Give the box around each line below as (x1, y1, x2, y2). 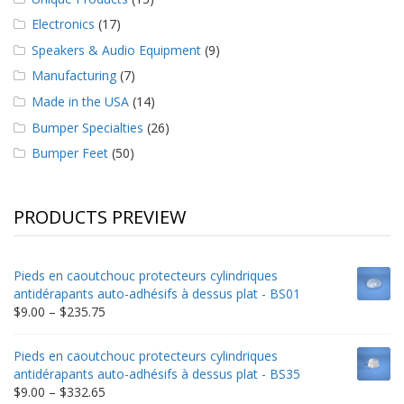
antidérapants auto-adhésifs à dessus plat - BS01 (14, 285, 300, 303)
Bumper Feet (32, 144, 108, 162)
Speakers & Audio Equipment (32, 41, 201, 59)
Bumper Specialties (32, 118, 143, 136)
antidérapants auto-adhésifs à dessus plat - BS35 (14, 365, 300, 383)
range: (105, 320, 141, 338)
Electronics (32, 15, 95, 33)
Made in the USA (32, 93, 129, 111)
